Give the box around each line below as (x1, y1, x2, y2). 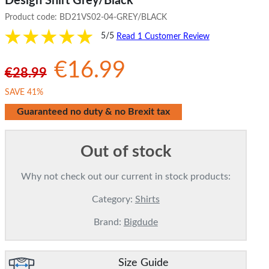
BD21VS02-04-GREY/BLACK (59, 13, 167, 22)
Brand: (93, 217, 124, 228)
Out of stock (80, 144, 171, 160)
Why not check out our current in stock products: (20, 172, 231, 182)
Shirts (134, 195, 160, 205)
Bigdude (123, 217, 158, 228)
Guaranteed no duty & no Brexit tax (7, 106, 180, 116)
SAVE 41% (4, 88, 43, 97)
